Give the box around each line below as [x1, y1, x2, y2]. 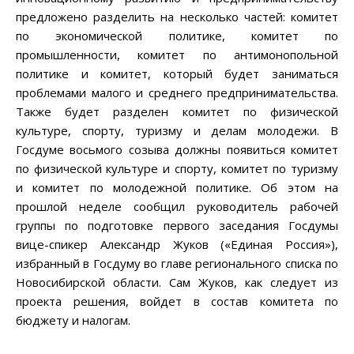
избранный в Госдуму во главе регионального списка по [16, 255, 338, 272]
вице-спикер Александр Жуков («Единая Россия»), [16, 236, 338, 253]
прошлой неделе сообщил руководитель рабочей [16, 198, 338, 215]
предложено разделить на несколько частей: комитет [16, 9, 338, 25]
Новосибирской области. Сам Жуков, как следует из [16, 274, 338, 291]
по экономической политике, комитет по [16, 28, 338, 44]
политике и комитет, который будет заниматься [16, 66, 338, 82]
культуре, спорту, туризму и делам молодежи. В [16, 122, 338, 139]
